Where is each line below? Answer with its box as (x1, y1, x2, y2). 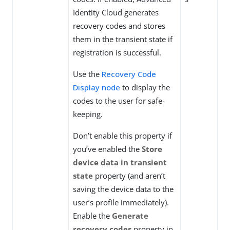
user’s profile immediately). (73, 197, 169, 208)
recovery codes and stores (73, 21, 165, 31)
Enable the (73, 210, 112, 221)
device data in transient (73, 157, 167, 168)
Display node (73, 82, 120, 93)
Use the (73, 69, 102, 80)
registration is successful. (73, 47, 161, 58)
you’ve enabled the (73, 144, 142, 155)
